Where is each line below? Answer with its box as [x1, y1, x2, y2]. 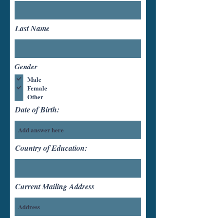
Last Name [15, 23, 50, 34]
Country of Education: [15, 143, 87, 153]
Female [27, 83, 47, 92]
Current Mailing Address [15, 181, 94, 192]
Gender [15, 61, 37, 72]
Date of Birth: [15, 104, 59, 115]
